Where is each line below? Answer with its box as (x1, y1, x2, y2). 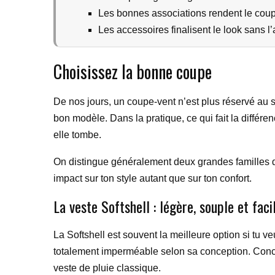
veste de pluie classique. (53, 263, 161, 273)
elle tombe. (53, 130, 101, 140)
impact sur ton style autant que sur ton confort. (53, 173, 252, 184)
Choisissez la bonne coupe (53, 59, 212, 84)
